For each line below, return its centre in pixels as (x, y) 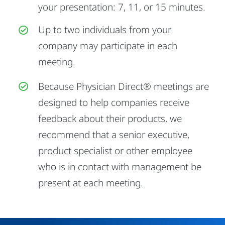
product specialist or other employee (115, 150)
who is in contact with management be (120, 166)
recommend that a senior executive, (114, 134)
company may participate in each (107, 45)
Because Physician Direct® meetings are (123, 86)
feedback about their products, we (110, 118)
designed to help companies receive (114, 102)
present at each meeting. (90, 183)
